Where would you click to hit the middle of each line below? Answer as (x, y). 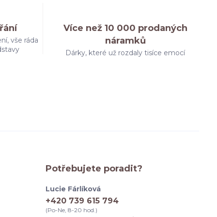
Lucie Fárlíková (73, 189)
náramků (125, 41)
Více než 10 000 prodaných (125, 28)
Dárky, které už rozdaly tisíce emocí (125, 53)
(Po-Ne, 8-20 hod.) (71, 210)
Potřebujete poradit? (94, 169)
